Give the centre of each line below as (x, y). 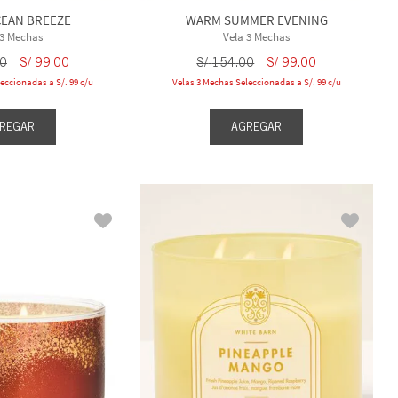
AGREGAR (257, 126)
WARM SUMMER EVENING (256, 20)
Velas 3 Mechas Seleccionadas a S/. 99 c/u (256, 81)
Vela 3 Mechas (257, 36)
